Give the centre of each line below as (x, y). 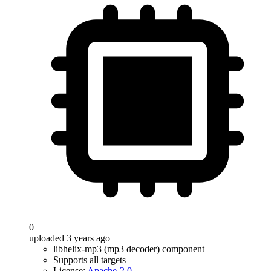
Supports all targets (90, 260)
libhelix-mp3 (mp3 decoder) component (129, 249)
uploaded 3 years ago (70, 238)
